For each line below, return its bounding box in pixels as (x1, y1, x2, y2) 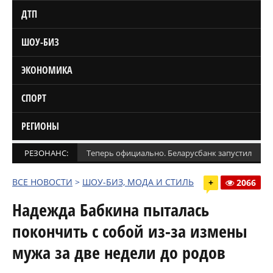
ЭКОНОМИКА (21, 63, 73, 77)
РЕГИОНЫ (21, 119, 59, 133)
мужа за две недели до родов (12, 240, 225, 264)
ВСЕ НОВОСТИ (12, 175, 73, 188)
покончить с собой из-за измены (12, 219, 247, 243)
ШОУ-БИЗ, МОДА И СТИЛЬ (82, 175, 194, 188)
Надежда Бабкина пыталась (12, 197, 209, 221)
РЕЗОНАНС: (24, 147, 68, 158)
